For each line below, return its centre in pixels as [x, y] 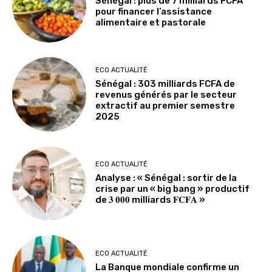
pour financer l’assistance [154, 11]
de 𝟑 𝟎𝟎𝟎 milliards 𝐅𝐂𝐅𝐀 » [151, 200]
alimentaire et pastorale [151, 22]
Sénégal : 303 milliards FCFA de [165, 84]
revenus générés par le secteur [166, 95]
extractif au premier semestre [165, 106]
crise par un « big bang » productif [173, 189]
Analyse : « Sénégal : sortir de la [166, 178]
